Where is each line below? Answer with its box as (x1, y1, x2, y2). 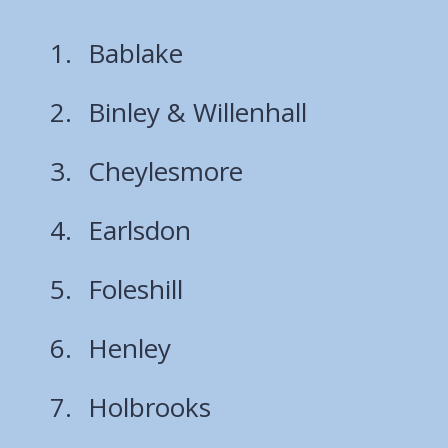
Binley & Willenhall (88, 93, 307, 130)
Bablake (88, 34, 183, 71)
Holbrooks (88, 388, 211, 425)
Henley (88, 329, 171, 366)
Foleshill (88, 270, 183, 307)
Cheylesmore (88, 152, 243, 189)
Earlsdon (88, 211, 191, 248)
